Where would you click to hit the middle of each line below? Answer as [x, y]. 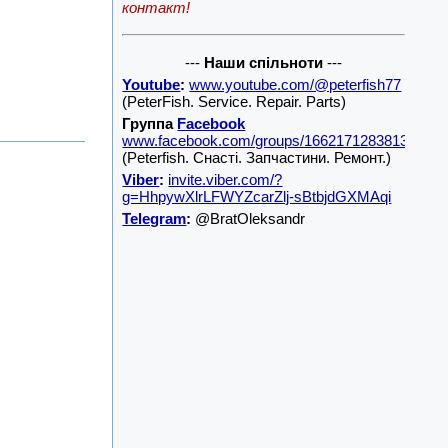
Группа [150, 123]
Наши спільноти [264, 62]
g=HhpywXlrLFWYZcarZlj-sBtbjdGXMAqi [257, 196]
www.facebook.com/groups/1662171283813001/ [279, 140]
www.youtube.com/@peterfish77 [295, 84]
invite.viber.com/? [225, 179]
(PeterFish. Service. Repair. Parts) [234, 101]
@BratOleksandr [248, 218]
